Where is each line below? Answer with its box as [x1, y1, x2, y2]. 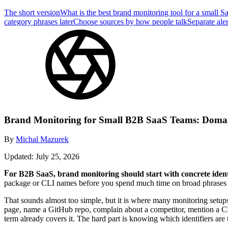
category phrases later [4, 17, 73, 26]
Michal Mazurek [16, 135, 69, 144]
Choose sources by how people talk [73, 17, 187, 26]
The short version [4, 8, 60, 17]
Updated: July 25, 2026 [4, 152, 79, 161]
